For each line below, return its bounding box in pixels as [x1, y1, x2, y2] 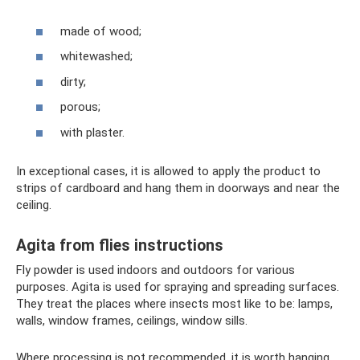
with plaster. [60, 125, 125, 140]
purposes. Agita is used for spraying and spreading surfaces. [16, 279, 339, 294]
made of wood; [60, 23, 141, 39]
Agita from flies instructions [16, 236, 223, 255]
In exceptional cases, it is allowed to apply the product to [16, 163, 321, 178]
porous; [60, 100, 100, 115]
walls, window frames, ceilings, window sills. [16, 313, 247, 328]
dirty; [60, 74, 86, 89]
